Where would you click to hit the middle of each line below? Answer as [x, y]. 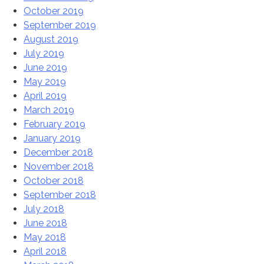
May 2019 [45, 82]
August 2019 [51, 39]
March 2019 [49, 110]
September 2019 [60, 25]
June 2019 [45, 68]
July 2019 [44, 54]
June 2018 [45, 223]
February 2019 [55, 124]
